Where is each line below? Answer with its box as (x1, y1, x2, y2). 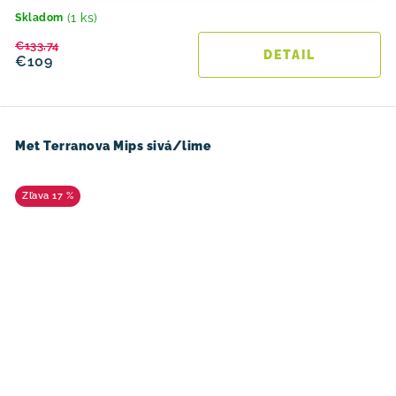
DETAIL (263, 47, 316, 62)
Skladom (15, 11, 64, 24)
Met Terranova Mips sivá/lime (15, 138, 211, 153)
